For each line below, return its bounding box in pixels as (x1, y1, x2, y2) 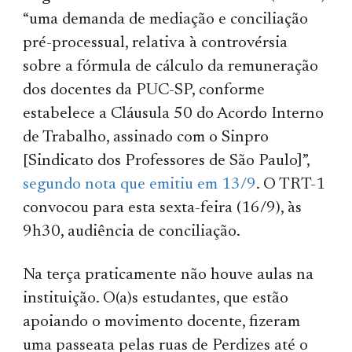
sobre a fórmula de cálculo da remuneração (23, 58, 319, 75)
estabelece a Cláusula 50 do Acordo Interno (23, 105, 324, 123)
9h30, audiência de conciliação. (23, 223, 244, 240)
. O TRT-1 (256, 176, 326, 193)
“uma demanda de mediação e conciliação (23, 11, 309, 28)
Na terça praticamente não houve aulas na (23, 266, 314, 284)
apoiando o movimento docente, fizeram (23, 313, 301, 331)
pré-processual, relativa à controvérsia (23, 35, 288, 52)
